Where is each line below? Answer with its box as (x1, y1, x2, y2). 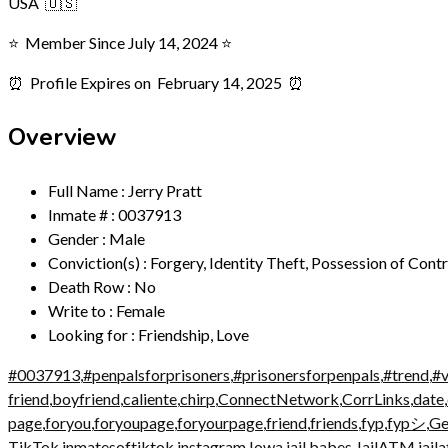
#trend (383, 364, 429, 384)
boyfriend (52, 388, 120, 408)
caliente (123, 388, 177, 408)
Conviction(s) (48, 252, 140, 272)
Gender (48, 228, 99, 248)
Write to (48, 300, 106, 320)
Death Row (48, 276, 124, 296)
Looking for (48, 324, 128, 344)
